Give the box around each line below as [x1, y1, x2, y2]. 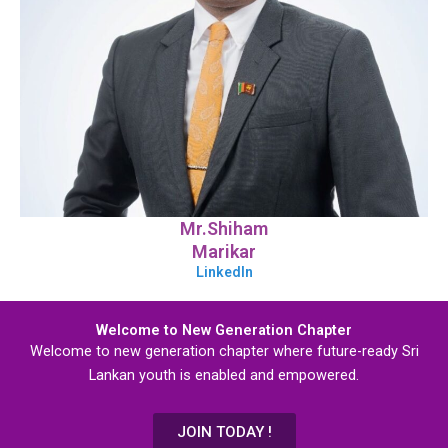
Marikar [192, 241, 256, 263]
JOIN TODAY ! [176, 422, 272, 441]
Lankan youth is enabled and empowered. [89, 366, 359, 385]
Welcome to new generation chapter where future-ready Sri [29, 342, 419, 361]
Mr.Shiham [180, 218, 268, 240]
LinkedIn [195, 264, 253, 281]
